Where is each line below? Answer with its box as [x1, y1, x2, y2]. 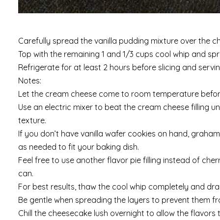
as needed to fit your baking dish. [18, 142, 139, 152]
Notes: [18, 76, 41, 86]
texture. [18, 115, 46, 126]
